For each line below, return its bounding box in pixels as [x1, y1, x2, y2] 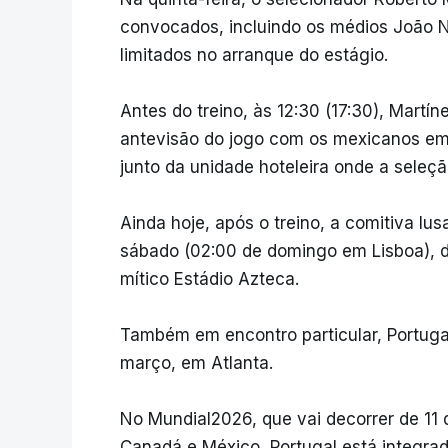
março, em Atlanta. [120, 353, 273, 373]
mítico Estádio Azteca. [120, 269, 299, 289]
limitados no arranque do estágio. [120, 45, 388, 65]
